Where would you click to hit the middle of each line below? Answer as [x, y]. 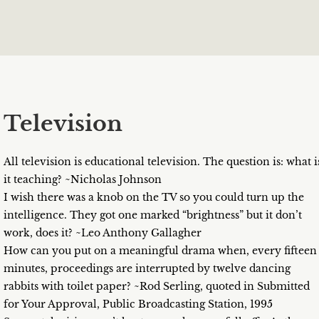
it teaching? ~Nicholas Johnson [83, 180]
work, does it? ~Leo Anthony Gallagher [103, 233]
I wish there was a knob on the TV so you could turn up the [154, 198]
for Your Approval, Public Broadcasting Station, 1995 [138, 304]
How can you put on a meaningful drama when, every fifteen [160, 251]
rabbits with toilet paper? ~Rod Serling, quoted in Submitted [157, 287]
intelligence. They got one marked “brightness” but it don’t [153, 215]
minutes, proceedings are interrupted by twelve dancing [147, 269]
